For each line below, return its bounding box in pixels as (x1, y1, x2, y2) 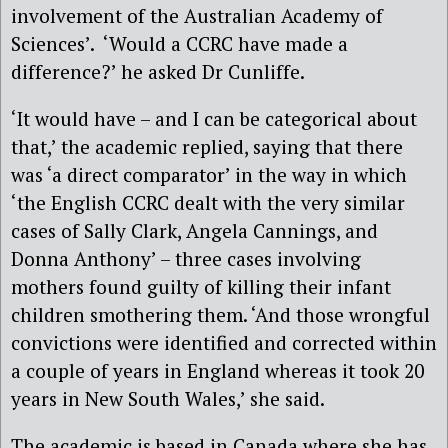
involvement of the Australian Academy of (11, 2, 383, 28)
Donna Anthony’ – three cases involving (11, 246, 361, 272)
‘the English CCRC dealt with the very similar (11, 190, 405, 216)
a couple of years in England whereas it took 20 (11, 358, 424, 384)
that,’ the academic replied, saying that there (11, 134, 403, 160)
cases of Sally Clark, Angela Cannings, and (11, 218, 378, 244)
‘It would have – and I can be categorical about (11, 106, 417, 132)
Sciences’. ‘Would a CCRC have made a (11, 30, 348, 56)
